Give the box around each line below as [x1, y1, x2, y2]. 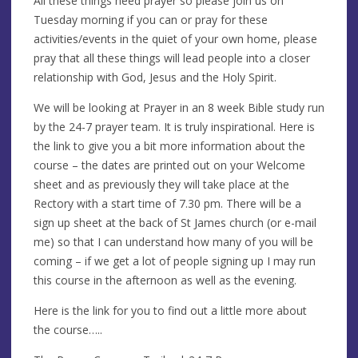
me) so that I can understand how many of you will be [34, 233, 313, 249]
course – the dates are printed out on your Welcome [34, 157, 305, 173]
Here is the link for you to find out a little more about [34, 302, 307, 318]
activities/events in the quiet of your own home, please [34, 30, 317, 46]
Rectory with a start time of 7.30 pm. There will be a [34, 195, 301, 211]
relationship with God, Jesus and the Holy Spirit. [34, 69, 276, 85]
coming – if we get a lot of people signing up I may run [34, 253, 316, 268]
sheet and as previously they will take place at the [34, 176, 289, 192]
